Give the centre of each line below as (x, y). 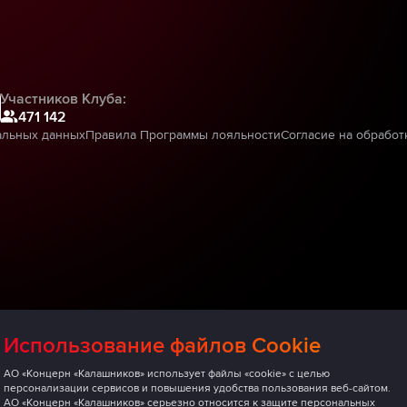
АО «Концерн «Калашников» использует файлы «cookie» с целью (167, 374)
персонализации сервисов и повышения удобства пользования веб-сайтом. (197, 388)
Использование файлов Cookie (162, 346)
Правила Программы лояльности (183, 134)
